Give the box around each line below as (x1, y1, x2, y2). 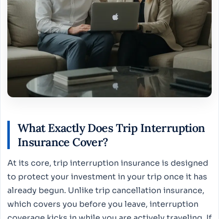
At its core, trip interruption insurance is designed (7, 157, 208, 168)
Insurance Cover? (18, 134, 108, 149)
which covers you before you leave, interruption (7, 198, 198, 209)
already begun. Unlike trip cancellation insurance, (7, 185, 204, 196)
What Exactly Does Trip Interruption (18, 120, 205, 135)
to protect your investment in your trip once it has (7, 171, 207, 182)
